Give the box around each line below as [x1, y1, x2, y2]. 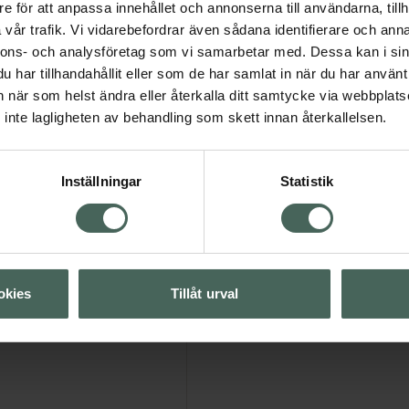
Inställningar [60, 173, 142, 190]
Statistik [280, 173, 333, 190]
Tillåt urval [170, 286, 239, 302]
